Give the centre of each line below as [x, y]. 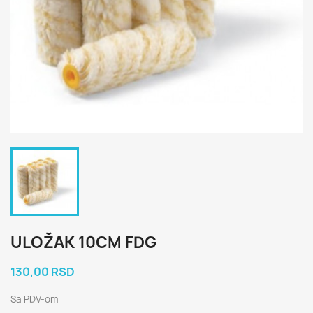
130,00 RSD [43, 272]
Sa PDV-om [34, 299]
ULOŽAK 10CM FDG [83, 242]
